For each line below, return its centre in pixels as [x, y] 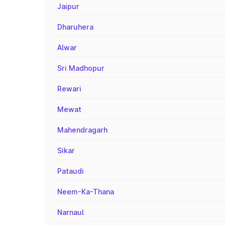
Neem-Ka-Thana [86, 192]
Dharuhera [75, 27]
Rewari [69, 89]
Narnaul [71, 212]
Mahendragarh [82, 130]
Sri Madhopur [81, 68]
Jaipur [68, 6]
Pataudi [71, 171]
